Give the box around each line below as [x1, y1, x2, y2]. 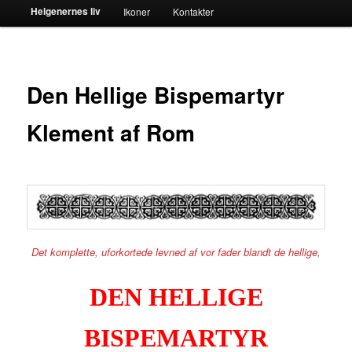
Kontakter [173, 4, 214, 18]
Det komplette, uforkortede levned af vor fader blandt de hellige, [31, 244, 321, 260]
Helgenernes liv [30, 3, 101, 18]
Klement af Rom [27, 115, 196, 148]
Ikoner [123, 4, 150, 18]
